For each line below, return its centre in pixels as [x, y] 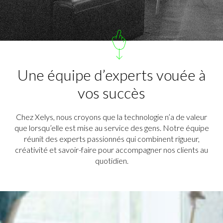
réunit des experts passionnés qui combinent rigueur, [111, 139]
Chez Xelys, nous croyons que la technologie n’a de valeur [111, 117]
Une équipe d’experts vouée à [111, 75]
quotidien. [111, 161]
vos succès [111, 93]
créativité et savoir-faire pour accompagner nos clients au [111, 150]
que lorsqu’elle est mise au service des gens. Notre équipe [111, 128]
